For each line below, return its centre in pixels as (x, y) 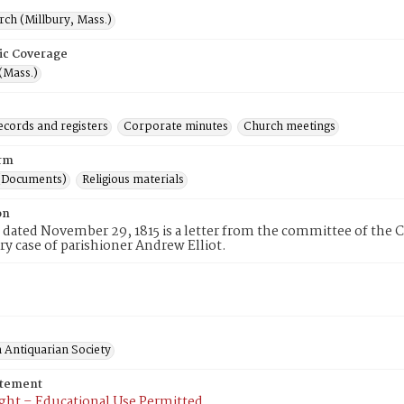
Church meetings (289, 127)
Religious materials (133, 180)
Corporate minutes (176, 127)
